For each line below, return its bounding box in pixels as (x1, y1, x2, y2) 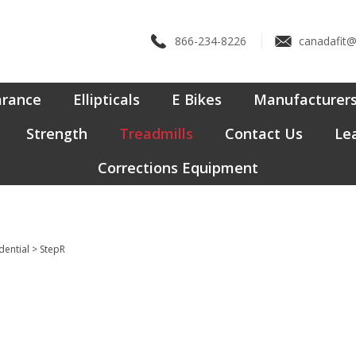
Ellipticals (73, 90, 140, 109)
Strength (25, 124, 87, 143)
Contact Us (224, 124, 303, 143)
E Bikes (172, 90, 222, 109)
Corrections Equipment (98, 158, 258, 177)
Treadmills (118, 124, 193, 143)
